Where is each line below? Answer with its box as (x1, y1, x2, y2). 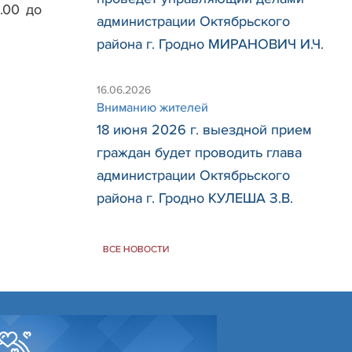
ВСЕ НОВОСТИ (103, 244, 170, 255)
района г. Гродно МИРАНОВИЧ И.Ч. (97, 35, 324, 53)
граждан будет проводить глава (97, 144, 302, 161)
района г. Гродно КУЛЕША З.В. (97, 189, 293, 207)
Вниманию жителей (97, 100, 208, 115)
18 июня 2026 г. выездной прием (97, 121, 312, 138)
